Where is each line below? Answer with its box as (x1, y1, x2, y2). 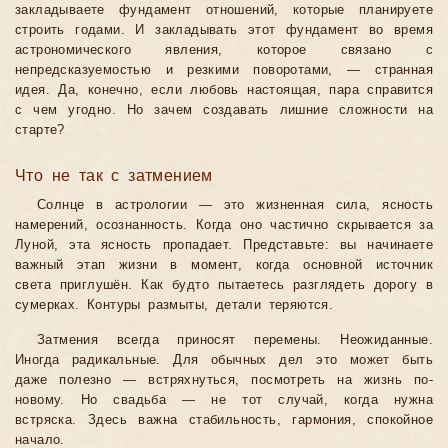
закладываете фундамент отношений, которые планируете (15, 3, 433, 18)
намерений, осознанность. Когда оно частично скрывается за (15, 218, 433, 233)
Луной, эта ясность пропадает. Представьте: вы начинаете (15, 238, 433, 253)
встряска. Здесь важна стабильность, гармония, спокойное (15, 413, 433, 428)
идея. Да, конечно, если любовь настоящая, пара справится (15, 83, 433, 98)
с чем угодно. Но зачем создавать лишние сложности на (15, 103, 433, 118)
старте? (15, 123, 65, 138)
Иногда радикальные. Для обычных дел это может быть (15, 353, 433, 368)
